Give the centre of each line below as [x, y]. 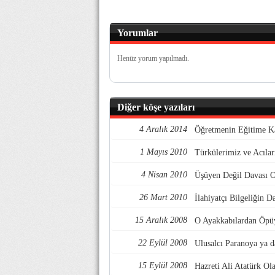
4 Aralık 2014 [163, 129]
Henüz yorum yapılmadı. [153, 58]
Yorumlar [137, 33]
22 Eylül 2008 [163, 243]
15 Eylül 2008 [163, 265]
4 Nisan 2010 [164, 175]
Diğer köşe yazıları [156, 107]
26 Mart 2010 [163, 197]
